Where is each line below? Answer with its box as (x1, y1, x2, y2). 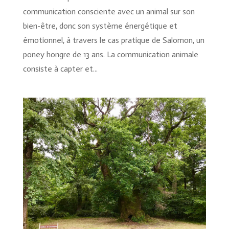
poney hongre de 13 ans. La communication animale (22, 50, 198, 60)
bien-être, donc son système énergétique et (22, 21, 177, 31)
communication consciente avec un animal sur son (22, 7, 195, 17)
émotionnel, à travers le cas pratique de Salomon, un (22, 35, 204, 45)
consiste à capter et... (22, 64, 98, 74)
